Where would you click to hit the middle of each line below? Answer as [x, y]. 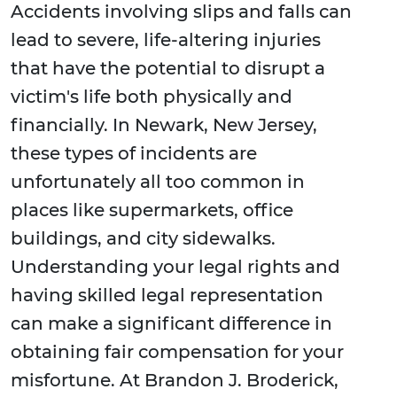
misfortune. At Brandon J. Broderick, [175, 381]
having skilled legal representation [167, 296]
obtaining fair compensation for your [177, 352]
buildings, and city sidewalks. [143, 239]
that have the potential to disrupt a [168, 69]
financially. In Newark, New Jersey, [164, 125]
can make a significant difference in [171, 324]
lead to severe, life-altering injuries [166, 40]
